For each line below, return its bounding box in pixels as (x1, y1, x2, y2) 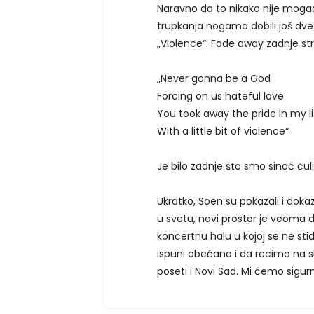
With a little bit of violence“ (157, 123, 289, 138)
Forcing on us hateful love (157, 88, 284, 103)
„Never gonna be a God (157, 71, 271, 86)
